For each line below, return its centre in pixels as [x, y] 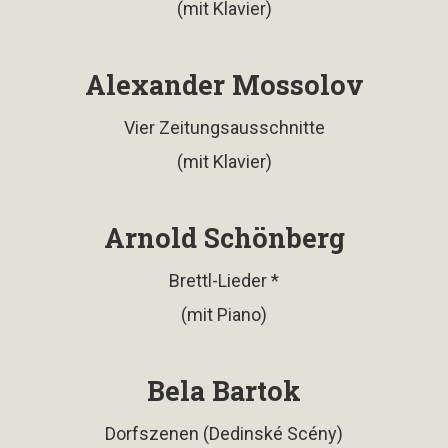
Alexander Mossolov [224, 84]
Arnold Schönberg [224, 237]
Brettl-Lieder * [224, 280]
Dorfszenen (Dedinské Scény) [224, 433]
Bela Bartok [224, 390]
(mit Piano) [224, 314]
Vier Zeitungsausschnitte [224, 127]
